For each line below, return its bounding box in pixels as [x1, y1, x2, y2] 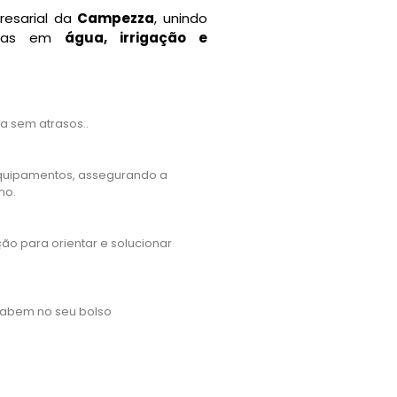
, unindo [154, 9, 207, 28]
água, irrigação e [64, 28, 207, 48]
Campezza [77, 9, 155, 28]
